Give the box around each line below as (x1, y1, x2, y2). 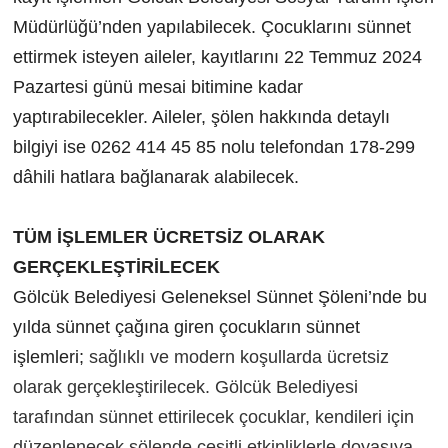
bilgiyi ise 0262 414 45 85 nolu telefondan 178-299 (12, 136, 415, 157)
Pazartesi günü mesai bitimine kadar (12, 76, 303, 97)
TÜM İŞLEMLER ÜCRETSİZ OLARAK (12, 226, 325, 247)
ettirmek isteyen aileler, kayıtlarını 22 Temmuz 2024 (12, 46, 422, 67)
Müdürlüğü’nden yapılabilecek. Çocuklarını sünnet (12, 16, 411, 37)
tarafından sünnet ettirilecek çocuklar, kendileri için (12, 406, 414, 427)
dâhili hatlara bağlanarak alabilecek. (12, 166, 299, 187)
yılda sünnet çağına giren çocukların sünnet (12, 316, 360, 337)
